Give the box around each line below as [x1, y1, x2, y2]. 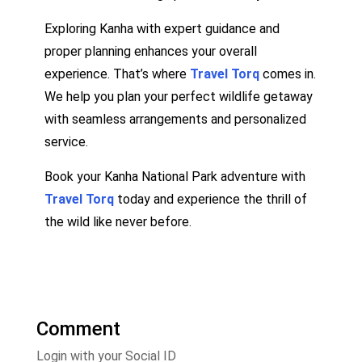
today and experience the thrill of [114, 191, 307, 207]
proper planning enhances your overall [44, 43, 257, 59]
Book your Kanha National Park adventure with [44, 168, 305, 184]
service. [44, 133, 88, 149]
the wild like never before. [44, 213, 192, 229]
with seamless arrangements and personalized [44, 111, 306, 127]
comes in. [259, 65, 316, 82]
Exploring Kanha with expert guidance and [44, 20, 280, 36]
